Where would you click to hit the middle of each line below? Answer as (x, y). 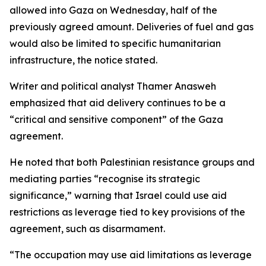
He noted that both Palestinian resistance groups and (132, 162)
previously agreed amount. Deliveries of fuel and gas (132, 27)
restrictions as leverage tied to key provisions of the (127, 212)
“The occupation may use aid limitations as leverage (131, 255)
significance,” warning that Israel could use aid (118, 195)
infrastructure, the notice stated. (83, 60)
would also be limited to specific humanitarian (115, 43)
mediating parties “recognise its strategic (105, 179)
